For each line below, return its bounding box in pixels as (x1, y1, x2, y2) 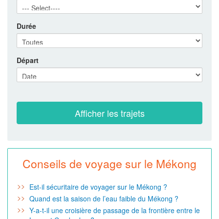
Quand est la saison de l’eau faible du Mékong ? (29, 193, 178, 203)
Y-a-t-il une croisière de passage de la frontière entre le (29, 205, 200, 215)
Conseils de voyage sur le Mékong (22, 155, 197, 172)
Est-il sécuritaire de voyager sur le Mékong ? (29, 181, 167, 192)
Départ (17, 55, 39, 65)
